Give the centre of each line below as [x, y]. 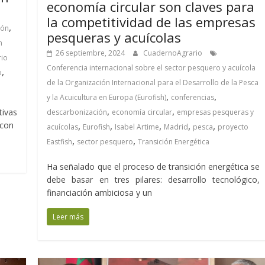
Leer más [68, 216]
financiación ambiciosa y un [100, 192]
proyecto [233, 127]
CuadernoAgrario [174, 53]
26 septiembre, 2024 [91, 53]
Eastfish [60, 141]
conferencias [193, 97]
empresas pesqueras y [216, 112]
